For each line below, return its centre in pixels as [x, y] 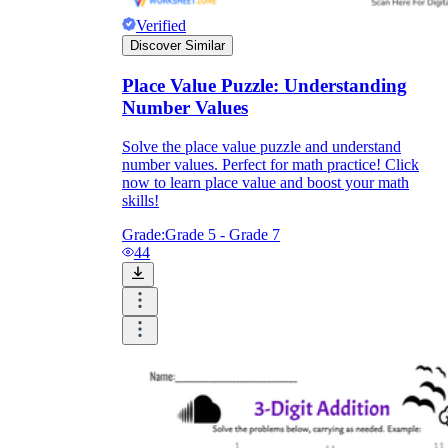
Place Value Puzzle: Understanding [264, 85]
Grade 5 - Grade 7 [222, 234]
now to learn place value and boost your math [265, 182]
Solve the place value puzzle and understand [261, 146]
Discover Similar [177, 46]
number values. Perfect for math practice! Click [270, 164]
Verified [161, 26]
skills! [140, 200]
